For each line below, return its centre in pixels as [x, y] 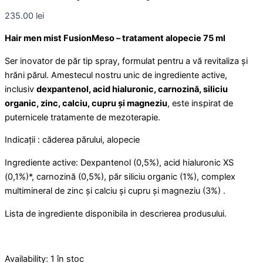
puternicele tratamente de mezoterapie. [82, 117]
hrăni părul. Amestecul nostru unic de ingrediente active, [116, 75]
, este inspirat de [200, 103]
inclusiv [21, 89]
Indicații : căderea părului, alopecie [72, 140]
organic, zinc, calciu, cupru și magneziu [86, 103]
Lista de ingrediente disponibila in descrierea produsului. [116, 213]
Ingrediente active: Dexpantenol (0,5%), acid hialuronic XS [119, 162]
